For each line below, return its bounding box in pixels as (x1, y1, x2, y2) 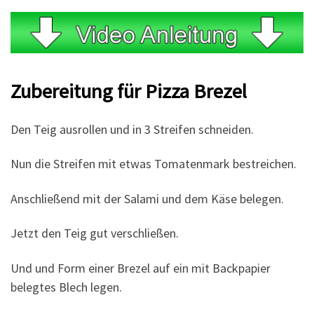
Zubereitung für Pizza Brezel (11, 78, 247, 104)
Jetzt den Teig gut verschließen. (11, 225, 179, 242)
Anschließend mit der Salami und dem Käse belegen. (11, 190, 284, 207)
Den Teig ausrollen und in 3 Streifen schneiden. (11, 121, 254, 137)
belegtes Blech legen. (11, 278, 122, 295)
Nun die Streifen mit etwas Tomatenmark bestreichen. (11, 156, 296, 172)
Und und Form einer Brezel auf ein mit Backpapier (11, 259, 271, 276)
